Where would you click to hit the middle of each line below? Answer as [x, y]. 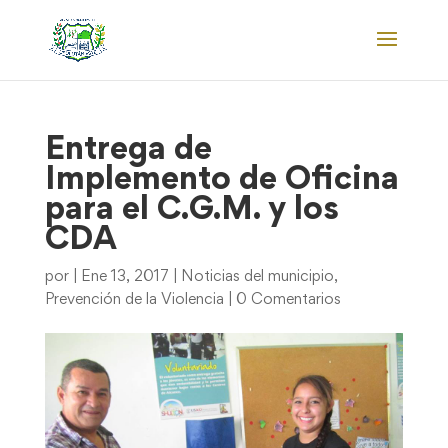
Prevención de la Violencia [134, 300]
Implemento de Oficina [221, 181]
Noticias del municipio [257, 277]
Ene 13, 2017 [124, 277]
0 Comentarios [288, 300]
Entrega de [128, 151]
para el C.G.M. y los [191, 211]
